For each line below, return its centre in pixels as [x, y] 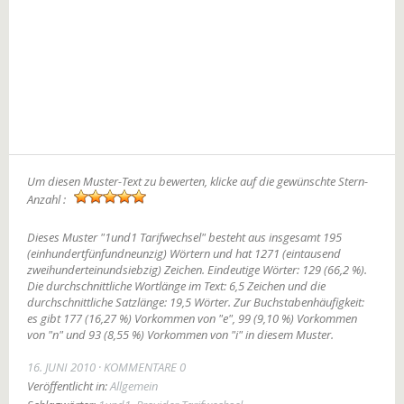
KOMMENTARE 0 [145, 367]
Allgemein [134, 386]
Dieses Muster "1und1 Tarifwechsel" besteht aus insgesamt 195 [184, 237]
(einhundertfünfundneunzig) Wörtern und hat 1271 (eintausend [184, 253]
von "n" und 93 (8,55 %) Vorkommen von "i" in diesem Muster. [180, 335]
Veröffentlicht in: [69, 386]
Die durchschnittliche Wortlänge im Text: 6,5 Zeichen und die [176, 286]
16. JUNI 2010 [61, 367]
